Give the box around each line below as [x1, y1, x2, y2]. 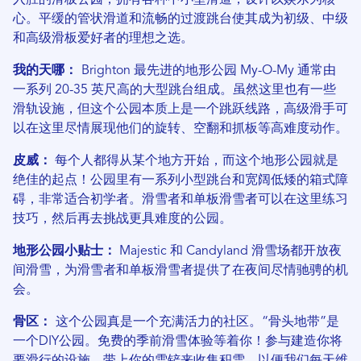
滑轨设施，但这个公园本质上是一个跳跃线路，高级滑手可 [13, 103, 348, 117]
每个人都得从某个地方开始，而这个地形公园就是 [52, 155, 338, 168]
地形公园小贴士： [13, 245, 116, 259]
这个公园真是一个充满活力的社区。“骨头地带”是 [56, 316, 339, 330]
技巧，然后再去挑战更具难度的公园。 [13, 213, 232, 226]
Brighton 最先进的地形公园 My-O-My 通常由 [81, 64, 336, 78]
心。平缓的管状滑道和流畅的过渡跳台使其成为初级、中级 [13, 13, 348, 27]
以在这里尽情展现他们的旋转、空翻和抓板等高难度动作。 [13, 122, 348, 136]
